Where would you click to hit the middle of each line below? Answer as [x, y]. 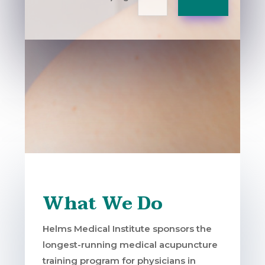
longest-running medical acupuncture [130, 244]
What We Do [103, 203]
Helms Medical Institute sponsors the [127, 228]
